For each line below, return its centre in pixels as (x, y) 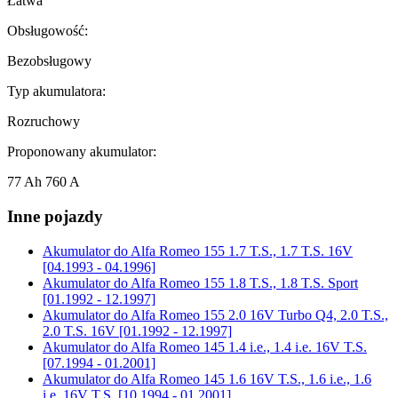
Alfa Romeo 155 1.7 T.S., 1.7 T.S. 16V (240, 251)
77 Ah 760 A (44, 182)
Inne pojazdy (55, 216)
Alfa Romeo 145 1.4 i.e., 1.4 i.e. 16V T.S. (247, 346)
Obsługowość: (48, 31)
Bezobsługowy (49, 61)
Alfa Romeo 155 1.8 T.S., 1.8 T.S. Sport (243, 283)
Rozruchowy (44, 122)
